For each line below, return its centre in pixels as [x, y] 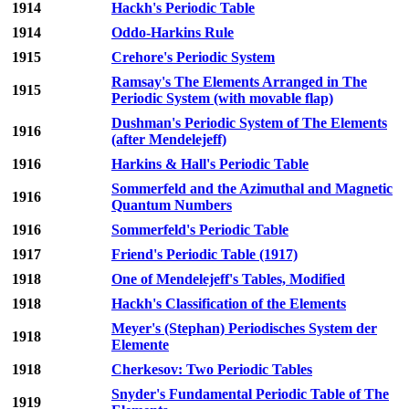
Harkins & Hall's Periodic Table [210, 164]
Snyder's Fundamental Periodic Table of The [250, 394]
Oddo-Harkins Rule [173, 33]
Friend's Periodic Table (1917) [204, 255]
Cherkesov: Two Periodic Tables [212, 370]
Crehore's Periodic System [193, 58]
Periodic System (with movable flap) [222, 99]
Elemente [140, 345]
